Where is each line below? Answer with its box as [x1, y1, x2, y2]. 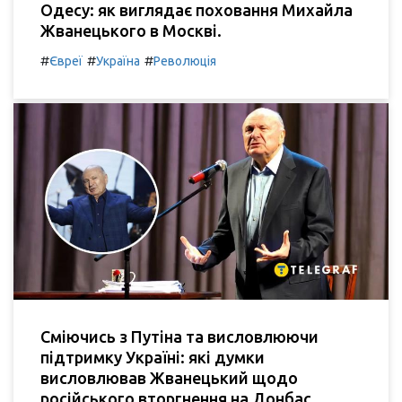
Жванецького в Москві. [40, 21, 222, 39]
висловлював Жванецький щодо [40, 369, 298, 388]
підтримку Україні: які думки [40, 348, 265, 367]
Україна [96, 53, 140, 68]
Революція [153, 53, 216, 68]
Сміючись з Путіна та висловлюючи [40, 328, 319, 346]
